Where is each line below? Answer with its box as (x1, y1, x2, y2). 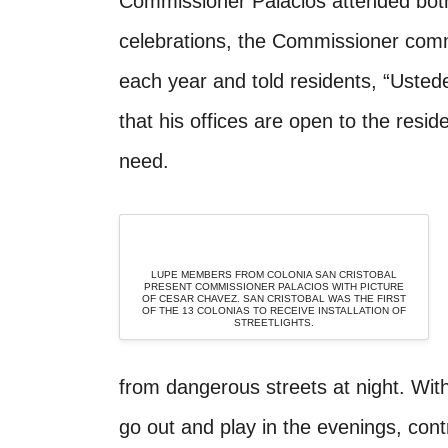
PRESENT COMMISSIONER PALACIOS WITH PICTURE (143, 281, 404, 293)
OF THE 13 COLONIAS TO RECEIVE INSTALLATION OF (141, 305, 406, 317)
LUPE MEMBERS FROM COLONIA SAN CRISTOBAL (150, 269, 397, 281)
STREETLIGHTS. (233, 317, 314, 329)
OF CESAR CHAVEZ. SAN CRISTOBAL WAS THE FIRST (141, 293, 406, 305)
